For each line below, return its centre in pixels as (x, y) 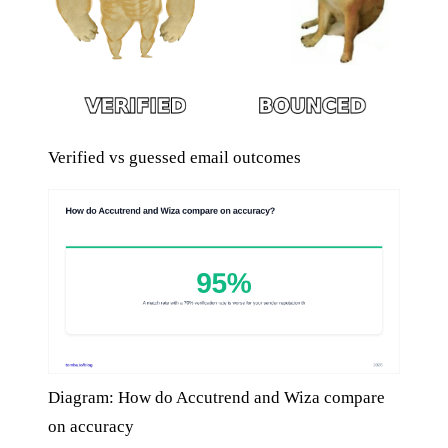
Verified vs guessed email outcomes (174, 158)
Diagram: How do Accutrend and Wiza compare (216, 398)
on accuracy (91, 427)
